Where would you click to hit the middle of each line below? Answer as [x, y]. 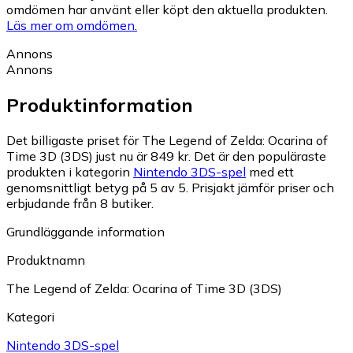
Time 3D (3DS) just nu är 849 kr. [98, 156]
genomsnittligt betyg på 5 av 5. [97, 188]
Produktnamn [46, 260]
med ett [270, 172]
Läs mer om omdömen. [72, 26]
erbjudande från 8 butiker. [80, 204]
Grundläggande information [85, 232]
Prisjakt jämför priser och [263, 188]
